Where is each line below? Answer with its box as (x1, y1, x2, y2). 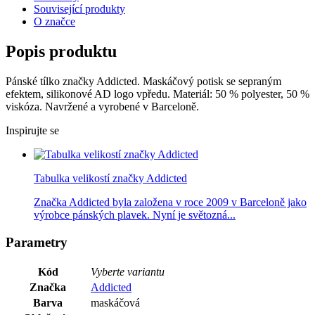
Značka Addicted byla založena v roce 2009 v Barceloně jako (34, 196, 307, 209)
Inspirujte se (6, 124, 59, 137)
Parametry (6, 234, 67, 250)
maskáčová (91, 296, 140, 309)
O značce (34, 15, 75, 28)
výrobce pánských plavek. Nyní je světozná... (34, 209, 236, 221)
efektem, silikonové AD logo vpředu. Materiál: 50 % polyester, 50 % (6, 88, 309, 101)
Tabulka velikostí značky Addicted (34, 172, 187, 185)
